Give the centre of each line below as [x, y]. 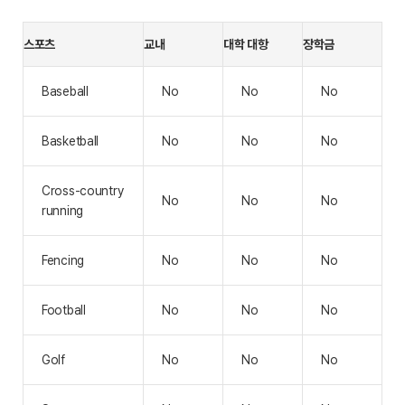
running [63, 211]
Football [64, 310]
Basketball [71, 141]
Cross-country [83, 191]
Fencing [63, 260]
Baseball [65, 91]
